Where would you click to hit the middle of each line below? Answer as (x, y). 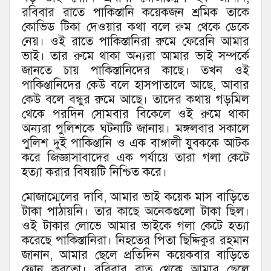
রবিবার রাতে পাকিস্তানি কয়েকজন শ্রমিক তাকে (135, 12)
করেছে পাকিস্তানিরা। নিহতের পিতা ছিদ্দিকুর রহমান (135, 240)
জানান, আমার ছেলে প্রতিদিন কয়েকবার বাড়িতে (135, 255)
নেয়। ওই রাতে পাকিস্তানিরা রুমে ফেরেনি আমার (135, 41)
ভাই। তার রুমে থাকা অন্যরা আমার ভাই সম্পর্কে (135, 56)
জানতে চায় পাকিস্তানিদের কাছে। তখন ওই (135, 70)
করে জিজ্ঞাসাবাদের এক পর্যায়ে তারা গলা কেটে (135, 157)
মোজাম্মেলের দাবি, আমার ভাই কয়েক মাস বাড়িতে (135, 197)
